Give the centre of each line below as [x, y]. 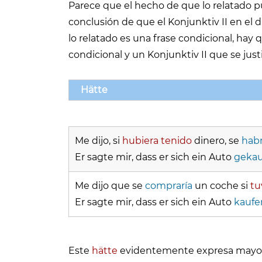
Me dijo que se [110, 186]
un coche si [221, 186]
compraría [169, 186]
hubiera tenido [157, 141]
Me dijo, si [99, 141]
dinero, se [217, 141]
